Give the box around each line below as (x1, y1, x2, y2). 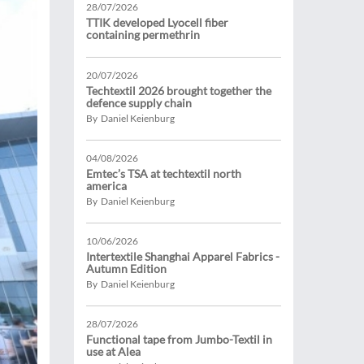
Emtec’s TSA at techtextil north (86, 167, 241, 180)
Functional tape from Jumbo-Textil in (86, 332, 272, 346)
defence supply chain (86, 96, 192, 110)
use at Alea (86, 344, 141, 358)
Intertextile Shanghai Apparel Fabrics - (86, 249, 279, 263)
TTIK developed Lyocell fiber (86, 15, 228, 29)
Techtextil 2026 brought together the (86, 84, 271, 97)
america (86, 179, 127, 193)
